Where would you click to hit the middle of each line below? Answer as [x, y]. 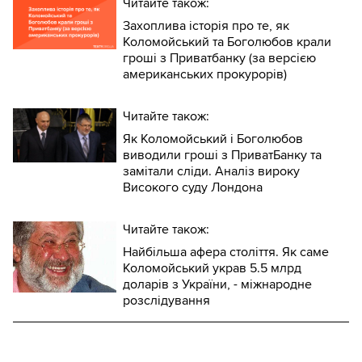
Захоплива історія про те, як [206, 25]
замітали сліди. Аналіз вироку [211, 171]
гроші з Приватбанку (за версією [219, 58]
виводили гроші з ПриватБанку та [222, 155]
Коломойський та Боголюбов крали [227, 42]
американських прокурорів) [205, 74]
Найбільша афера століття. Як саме [226, 252]
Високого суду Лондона [193, 187]
